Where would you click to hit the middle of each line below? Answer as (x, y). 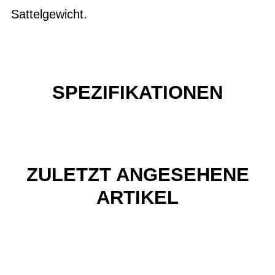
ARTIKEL (137, 197)
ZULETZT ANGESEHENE (137, 174)
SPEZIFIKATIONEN (137, 92)
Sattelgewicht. (49, 14)
